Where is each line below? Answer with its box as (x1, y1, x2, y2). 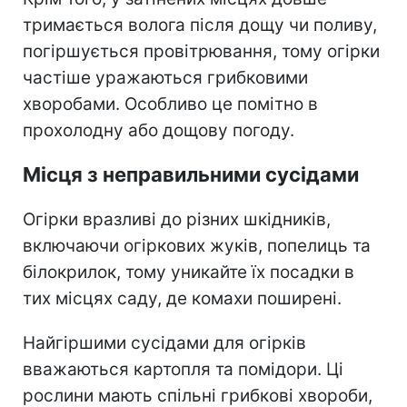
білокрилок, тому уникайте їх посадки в (23, 261, 354, 283)
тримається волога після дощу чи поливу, (23, 14, 377, 35)
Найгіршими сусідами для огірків (23, 332, 306, 353)
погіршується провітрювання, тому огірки (23, 40, 380, 62)
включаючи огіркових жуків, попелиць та (23, 234, 371, 256)
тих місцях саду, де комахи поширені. (23, 287, 342, 309)
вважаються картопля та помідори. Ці (23, 358, 343, 380)
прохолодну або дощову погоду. (23, 119, 294, 141)
